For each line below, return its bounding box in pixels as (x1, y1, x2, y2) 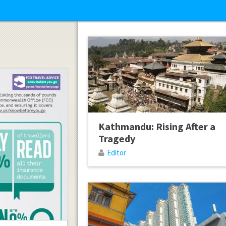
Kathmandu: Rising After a (98, 120, 215, 133)
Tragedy (98, 132, 135, 145)
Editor (106, 148, 126, 158)
